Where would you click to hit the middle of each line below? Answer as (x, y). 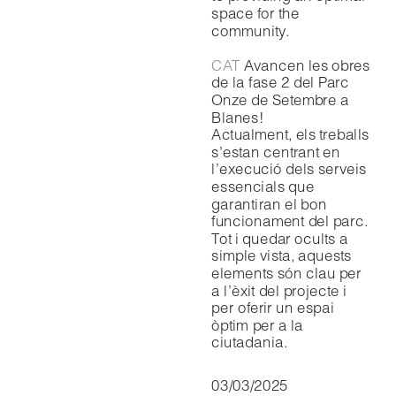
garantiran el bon (269, 203)
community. (251, 30)
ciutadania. (249, 342)
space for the (255, 13)
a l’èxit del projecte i (279, 290)
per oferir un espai (273, 308)
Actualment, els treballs (290, 134)
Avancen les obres (305, 65)
